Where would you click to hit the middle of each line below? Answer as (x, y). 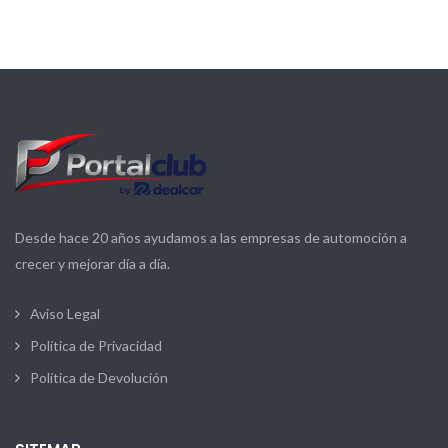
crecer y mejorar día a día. (92, 264)
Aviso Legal (65, 314)
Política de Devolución (99, 378)
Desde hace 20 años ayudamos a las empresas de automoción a (211, 238)
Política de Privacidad (96, 346)
